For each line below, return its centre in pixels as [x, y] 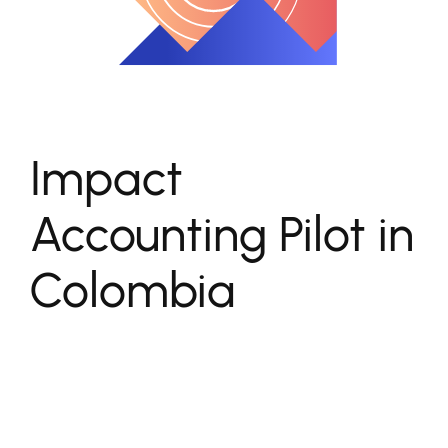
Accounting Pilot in [222, 234]
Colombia [133, 290]
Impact [106, 178]
